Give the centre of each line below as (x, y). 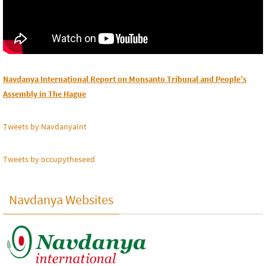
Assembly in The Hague (45, 94)
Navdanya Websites (61, 200)
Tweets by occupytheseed (49, 159)
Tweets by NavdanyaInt (45, 127)
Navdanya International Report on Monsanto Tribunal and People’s (125, 79)
